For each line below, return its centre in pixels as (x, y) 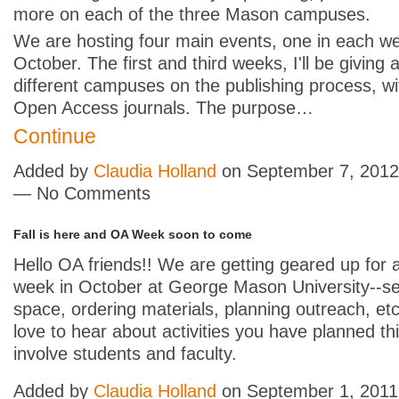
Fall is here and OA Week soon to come (133, 235)
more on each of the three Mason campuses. (192, 15)
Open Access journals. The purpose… (163, 108)
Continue (55, 137)
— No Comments (82, 194)
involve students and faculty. (125, 354)
